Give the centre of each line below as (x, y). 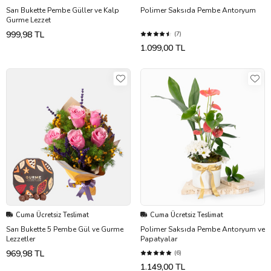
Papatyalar (159, 239)
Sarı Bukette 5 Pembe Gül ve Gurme (65, 229)
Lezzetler (21, 239)
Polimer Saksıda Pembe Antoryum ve (203, 229)
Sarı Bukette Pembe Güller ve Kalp (63, 10)
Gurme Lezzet (28, 20)
